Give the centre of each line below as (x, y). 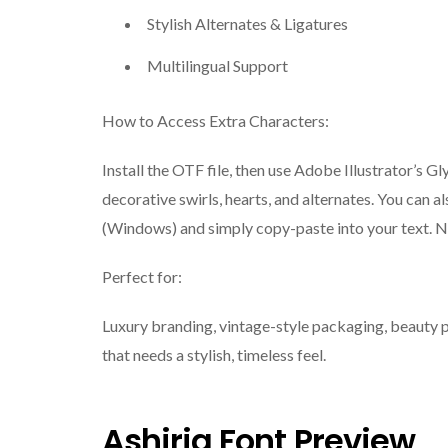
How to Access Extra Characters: (215, 120)
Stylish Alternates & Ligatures (247, 23)
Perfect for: (142, 276)
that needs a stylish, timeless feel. (214, 354)
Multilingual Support (217, 65)
